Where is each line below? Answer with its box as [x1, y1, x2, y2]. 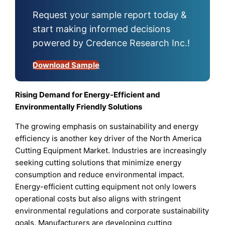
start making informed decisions [33, 23, 171, 34]
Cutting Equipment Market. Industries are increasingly [15, 146, 207, 155]
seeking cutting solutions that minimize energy [15, 158, 182, 167]
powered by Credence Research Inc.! [33, 37, 190, 48]
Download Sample [33, 60, 100, 70]
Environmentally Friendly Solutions [15, 101, 143, 111]
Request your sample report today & [33, 9, 187, 20]
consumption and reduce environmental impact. [15, 170, 185, 179]
